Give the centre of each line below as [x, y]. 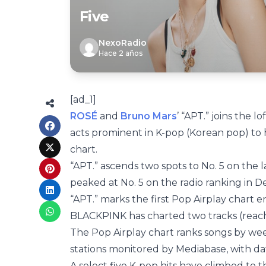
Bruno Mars [149, 116]
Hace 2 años [121, 53]
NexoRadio [123, 43]
